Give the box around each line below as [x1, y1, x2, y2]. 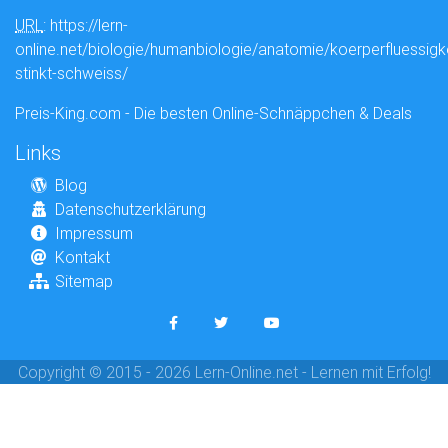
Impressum [55, 223, 133, 244]
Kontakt [55, 247, 110, 268]
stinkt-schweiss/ [15, 63, 128, 84]
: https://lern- [43, 15, 128, 36]
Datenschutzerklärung [55, 199, 206, 220]
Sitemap [55, 271, 113, 292]
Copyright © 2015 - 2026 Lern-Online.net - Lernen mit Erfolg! [17, 362, 431, 383]
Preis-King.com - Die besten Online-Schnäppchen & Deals [15, 103, 412, 124]
